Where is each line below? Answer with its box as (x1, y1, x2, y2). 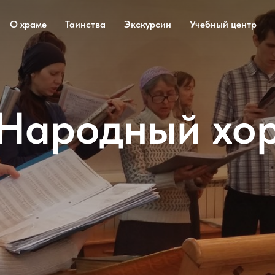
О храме (10, 18, 47, 30)
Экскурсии (124, 18, 171, 30)
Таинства (65, 18, 106, 30)
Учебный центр (190, 18, 257, 30)
